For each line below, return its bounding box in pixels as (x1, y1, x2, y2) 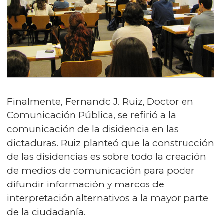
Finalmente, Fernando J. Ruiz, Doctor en (7, 95, 193, 107)
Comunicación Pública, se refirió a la (7, 109, 176, 121)
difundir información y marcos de (7, 178, 164, 190)
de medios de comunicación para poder (7, 164, 195, 176)
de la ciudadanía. (7, 206, 86, 218)
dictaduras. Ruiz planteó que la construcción (7, 137, 214, 148)
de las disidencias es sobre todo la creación (7, 150, 206, 162)
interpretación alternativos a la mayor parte (7, 192, 208, 204)
